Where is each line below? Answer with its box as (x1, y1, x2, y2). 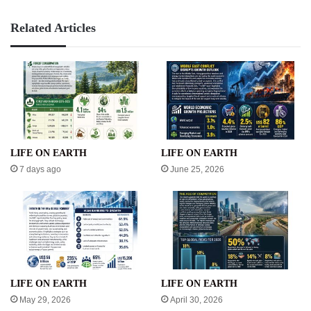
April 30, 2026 (170, 294, 223, 305)
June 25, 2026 (170, 165, 224, 175)
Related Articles (10, 20, 96, 35)
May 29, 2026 (19, 294, 71, 305)
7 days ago (19, 165, 61, 175)
